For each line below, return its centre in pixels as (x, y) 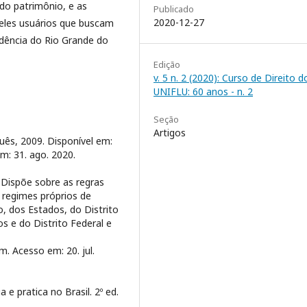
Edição (167, 64)
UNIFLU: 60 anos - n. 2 (203, 91)
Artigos (170, 132)
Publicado (174, 9)
